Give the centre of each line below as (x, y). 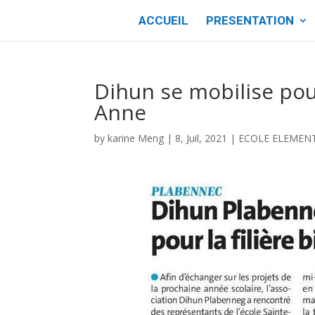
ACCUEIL (163, 20)
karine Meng (136, 138)
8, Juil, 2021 (201, 138)
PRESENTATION (250, 20)
